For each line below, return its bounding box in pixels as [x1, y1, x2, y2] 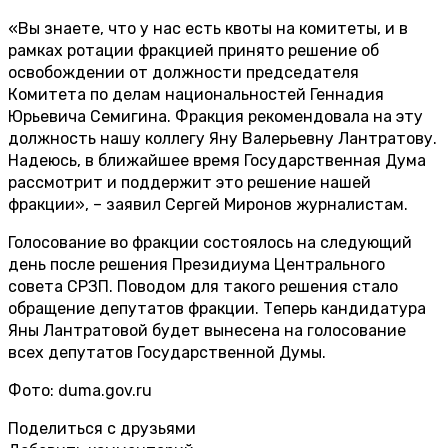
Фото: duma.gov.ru [8, 380, 152, 400]
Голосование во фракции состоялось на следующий [8, 232, 412, 252]
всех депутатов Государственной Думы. [8, 342, 326, 362]
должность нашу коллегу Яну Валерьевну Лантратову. [8, 128, 437, 148]
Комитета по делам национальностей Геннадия [8, 84, 384, 104]
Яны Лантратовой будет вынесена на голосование [8, 320, 406, 340]
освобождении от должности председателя [8, 62, 359, 82]
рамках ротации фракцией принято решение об [8, 40, 379, 60]
